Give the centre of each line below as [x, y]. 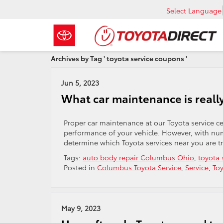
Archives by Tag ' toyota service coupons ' [119, 58]
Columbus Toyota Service [139, 167]
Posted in [80, 167]
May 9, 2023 [81, 208]
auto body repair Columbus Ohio [138, 157]
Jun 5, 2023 [80, 83]
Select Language [194, 10]
